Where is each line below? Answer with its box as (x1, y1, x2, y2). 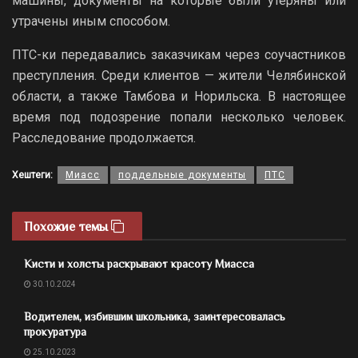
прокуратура (24, 324, 86, 338)
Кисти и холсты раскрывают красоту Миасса (24, 257, 254, 270)
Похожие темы (24, 219, 111, 234)
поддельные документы (118, 169, 246, 181)
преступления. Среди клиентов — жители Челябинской (12, 67, 346, 83)
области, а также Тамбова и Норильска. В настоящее (12, 88, 346, 104)
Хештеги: (12, 169, 53, 181)
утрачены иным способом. (12, 13, 170, 29)
